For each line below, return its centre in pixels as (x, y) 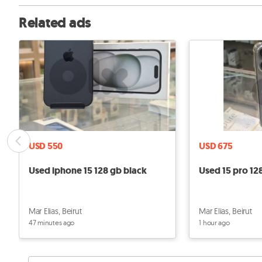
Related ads (55, 23)
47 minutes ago (52, 222)
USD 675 (216, 146)
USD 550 (46, 146)
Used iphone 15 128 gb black (88, 170)
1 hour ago (214, 222)
